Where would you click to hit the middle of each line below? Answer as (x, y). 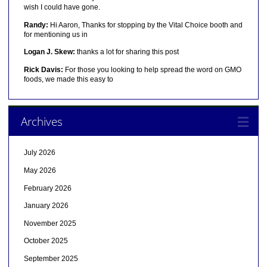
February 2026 (47, 188)
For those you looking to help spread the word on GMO (152, 69)
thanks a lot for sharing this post (127, 52)
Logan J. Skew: (49, 52)
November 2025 (50, 223)
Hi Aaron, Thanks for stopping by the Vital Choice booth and (145, 25)
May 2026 (40, 171)
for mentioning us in (55, 34)
